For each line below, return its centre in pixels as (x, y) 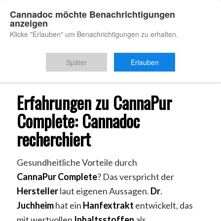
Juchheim (35, 205)
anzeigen (29, 23)
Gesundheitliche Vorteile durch (77, 163)
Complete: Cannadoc (78, 121)
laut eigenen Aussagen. (104, 191)
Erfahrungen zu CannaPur (94, 102)
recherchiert (54, 139)
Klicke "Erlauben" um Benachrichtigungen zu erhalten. (94, 34)
